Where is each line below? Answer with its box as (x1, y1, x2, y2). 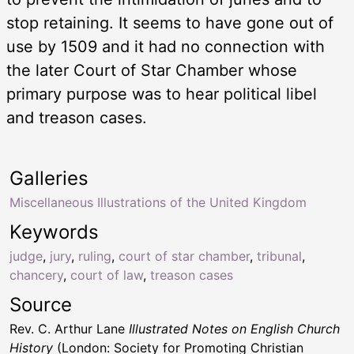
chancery (9, 267, 63, 284)
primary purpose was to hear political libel (6, 85, 317, 104)
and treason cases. (6, 108, 147, 128)
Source (9, 293, 72, 317)
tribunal (257, 248, 302, 265)
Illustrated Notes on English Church (129, 321, 340, 337)
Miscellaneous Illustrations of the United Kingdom (9, 194, 307, 211)
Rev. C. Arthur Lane (9, 321, 129, 337)
